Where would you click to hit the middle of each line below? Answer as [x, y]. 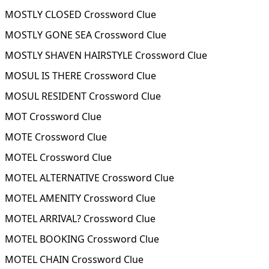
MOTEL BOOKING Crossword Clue [82, 239]
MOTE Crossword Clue [56, 137]
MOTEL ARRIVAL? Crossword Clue [80, 219]
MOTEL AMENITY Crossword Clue [80, 198]
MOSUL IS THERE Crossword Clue [80, 76]
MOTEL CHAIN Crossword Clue [74, 259]
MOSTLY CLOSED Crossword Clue [80, 14]
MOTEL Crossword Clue [58, 157]
